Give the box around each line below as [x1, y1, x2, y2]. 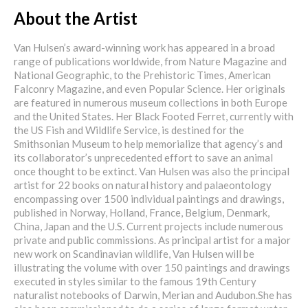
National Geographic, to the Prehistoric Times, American [14, 69, 271, 82]
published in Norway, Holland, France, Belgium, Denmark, [14, 206, 269, 219]
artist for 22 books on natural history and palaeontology [14, 179, 272, 192]
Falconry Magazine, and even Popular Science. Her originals [14, 82, 285, 96]
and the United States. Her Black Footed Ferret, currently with [14, 110, 294, 123]
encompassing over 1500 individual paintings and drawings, [14, 192, 284, 206]
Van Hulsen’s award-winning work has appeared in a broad [14, 41, 275, 54]
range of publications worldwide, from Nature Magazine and [14, 55, 287, 68]
